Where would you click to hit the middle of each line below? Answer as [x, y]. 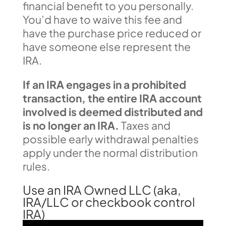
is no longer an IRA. [71, 125]
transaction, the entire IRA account [112, 98]
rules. [36, 166]
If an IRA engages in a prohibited [104, 84]
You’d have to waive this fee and [102, 19]
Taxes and [145, 125]
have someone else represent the [106, 47]
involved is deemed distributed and [112, 112]
